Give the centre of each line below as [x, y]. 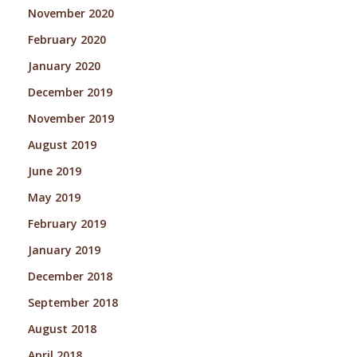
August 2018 [62, 328]
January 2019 [64, 249]
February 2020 [67, 39]
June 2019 [54, 171]
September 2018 [73, 302]
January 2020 [64, 65]
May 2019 [54, 197]
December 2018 [70, 276]
